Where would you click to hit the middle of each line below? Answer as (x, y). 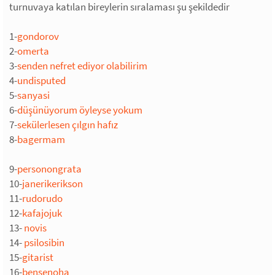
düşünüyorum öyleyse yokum (80, 110)
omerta (33, 51)
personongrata (49, 168)
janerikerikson (52, 183)
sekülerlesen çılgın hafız (68, 124)
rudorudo (42, 198)
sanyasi (33, 95)
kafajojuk (42, 213)
